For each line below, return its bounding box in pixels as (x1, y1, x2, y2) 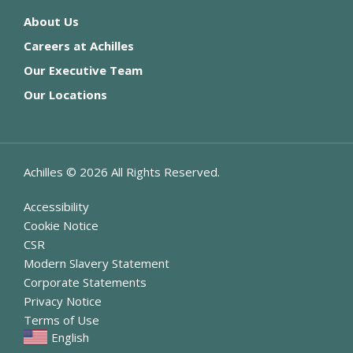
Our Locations (24, 87, 107, 103)
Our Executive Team (24, 62, 143, 79)
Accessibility (24, 199, 89, 215)
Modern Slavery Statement (24, 255, 169, 272)
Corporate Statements (24, 274, 147, 291)
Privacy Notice (24, 293, 102, 310)
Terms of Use (24, 312, 99, 329)
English (50, 329, 89, 346)
